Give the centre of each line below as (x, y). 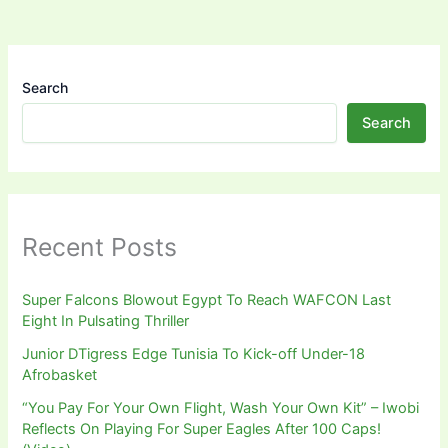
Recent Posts (100, 247)
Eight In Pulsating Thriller (106, 320)
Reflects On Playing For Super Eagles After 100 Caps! (202, 428)
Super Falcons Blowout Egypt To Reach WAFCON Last (207, 299)
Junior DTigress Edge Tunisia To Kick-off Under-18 (194, 353)
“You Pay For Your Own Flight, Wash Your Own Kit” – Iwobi (221, 407)
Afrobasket (60, 374)
